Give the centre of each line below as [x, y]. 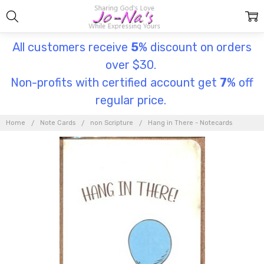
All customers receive [72, 47]
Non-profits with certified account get [115, 82]
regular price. [132, 100]
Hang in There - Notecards [190, 123]
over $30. [132, 65]
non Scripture [112, 123]
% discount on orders [195, 47]
